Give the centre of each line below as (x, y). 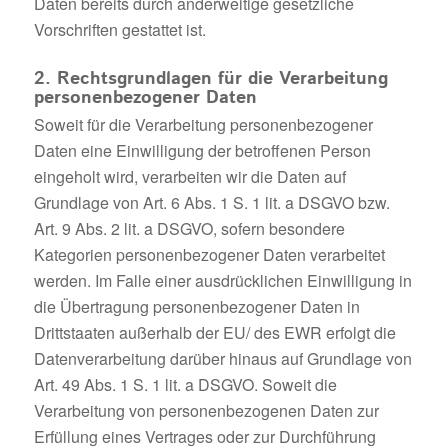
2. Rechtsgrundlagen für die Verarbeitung (210, 78)
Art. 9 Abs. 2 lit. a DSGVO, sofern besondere (189, 228)
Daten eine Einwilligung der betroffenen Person (202, 150)
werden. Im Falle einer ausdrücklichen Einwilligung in (222, 280)
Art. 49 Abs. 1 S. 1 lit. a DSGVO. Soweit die (185, 384)
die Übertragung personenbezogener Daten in (196, 306)
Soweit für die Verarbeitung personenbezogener (203, 124)
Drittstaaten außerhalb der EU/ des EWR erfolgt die (214, 332)
